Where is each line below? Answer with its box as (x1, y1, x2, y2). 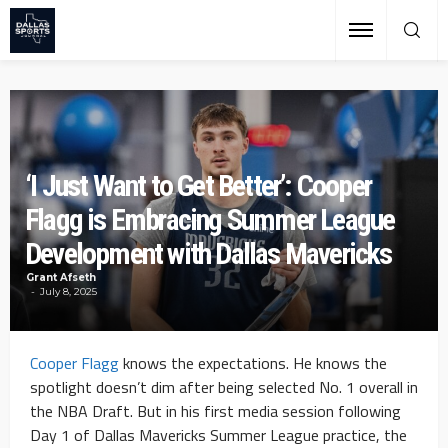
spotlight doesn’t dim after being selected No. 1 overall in (30, 374, 418, 399)
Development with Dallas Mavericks (25, 235, 392, 271)
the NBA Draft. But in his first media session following (30, 398, 401, 423)
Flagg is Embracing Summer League (25, 201, 395, 237)
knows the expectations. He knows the (119, 350, 387, 375)
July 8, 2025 (40, 284, 97, 298)
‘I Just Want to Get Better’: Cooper (25, 167, 372, 203)
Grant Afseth (26, 270, 96, 284)
